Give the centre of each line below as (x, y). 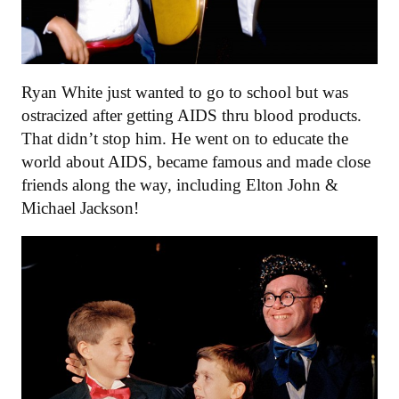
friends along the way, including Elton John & (180, 184)
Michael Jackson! (80, 208)
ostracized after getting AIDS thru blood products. (191, 115)
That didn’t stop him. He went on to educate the (185, 138)
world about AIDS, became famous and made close (196, 161)
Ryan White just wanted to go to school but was (185, 92)
